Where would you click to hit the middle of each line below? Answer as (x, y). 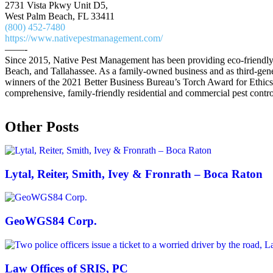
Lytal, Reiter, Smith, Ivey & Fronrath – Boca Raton (134, 174)
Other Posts (42, 127)
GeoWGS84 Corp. (51, 221)
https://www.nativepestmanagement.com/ (84, 38)
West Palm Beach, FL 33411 (60, 16)
